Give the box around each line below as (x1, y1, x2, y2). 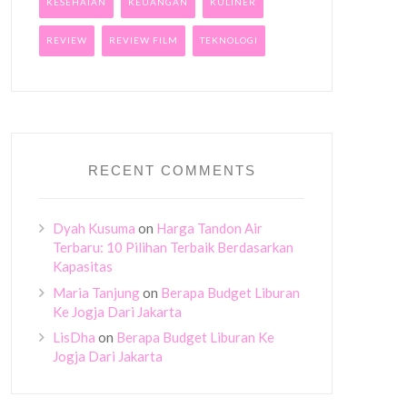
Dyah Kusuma (53, 220, 135, 236)
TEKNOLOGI (200, 34, 258, 45)
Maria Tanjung (53, 283, 140, 301)
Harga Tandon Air (156, 220, 263, 236)
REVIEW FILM (109, 34, 178, 45)
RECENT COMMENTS (87, 162, 256, 178)
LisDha (53, 329, 95, 345)
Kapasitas (53, 258, 113, 274)
